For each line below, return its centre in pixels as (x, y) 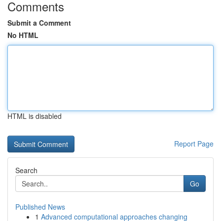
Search (26, 170)
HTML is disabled (35, 116)
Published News (40, 207)
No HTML (23, 35)
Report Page (194, 144)
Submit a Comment (39, 23)
